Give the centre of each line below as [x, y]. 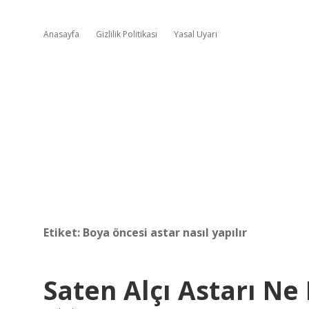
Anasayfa [61, 34]
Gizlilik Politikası [127, 34]
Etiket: [63, 232]
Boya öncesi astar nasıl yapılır [165, 232]
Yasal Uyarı [196, 34]
